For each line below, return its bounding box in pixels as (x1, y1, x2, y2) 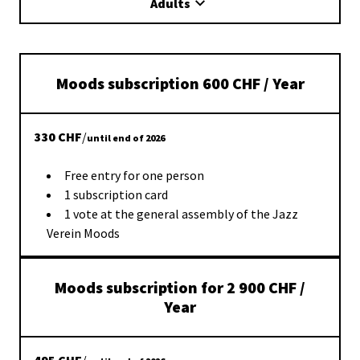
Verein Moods (47, 225, 120, 241)
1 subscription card (64, 186, 168, 202)
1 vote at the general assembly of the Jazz (64, 206, 298, 222)
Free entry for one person (64, 167, 204, 183)
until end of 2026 (87, 132, 165, 144)
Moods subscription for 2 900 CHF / (55, 277, 305, 297)
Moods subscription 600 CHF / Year (55, 73, 305, 93)
